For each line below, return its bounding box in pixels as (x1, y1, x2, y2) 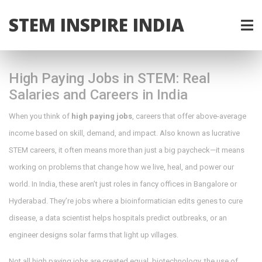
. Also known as (156, 129, 212, 137)
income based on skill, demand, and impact (9, 129, 156, 137)
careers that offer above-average (136, 112, 246, 120)
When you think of (9, 112, 71, 120)
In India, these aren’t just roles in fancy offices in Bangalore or (30, 180, 237, 188)
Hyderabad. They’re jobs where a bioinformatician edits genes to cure (9, 196, 243, 205)
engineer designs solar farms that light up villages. (9, 230, 178, 239)
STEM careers (9, 146, 55, 154)
